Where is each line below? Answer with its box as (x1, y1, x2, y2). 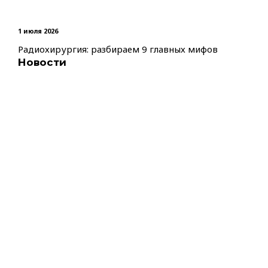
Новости (18, 56, 66, 68)
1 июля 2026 (18, 26, 58, 35)
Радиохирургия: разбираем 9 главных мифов (18, 43, 218, 55)
